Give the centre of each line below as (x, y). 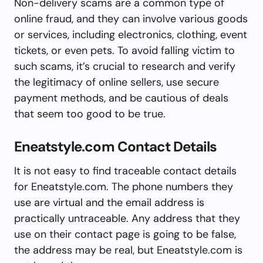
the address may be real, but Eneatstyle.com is (128, 250)
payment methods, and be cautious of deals (121, 98)
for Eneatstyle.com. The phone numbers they (124, 186)
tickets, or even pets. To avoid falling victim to (124, 50)
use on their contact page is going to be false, (125, 234)
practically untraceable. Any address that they (127, 218)
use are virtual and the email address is (109, 202)
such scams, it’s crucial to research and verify (125, 66)
